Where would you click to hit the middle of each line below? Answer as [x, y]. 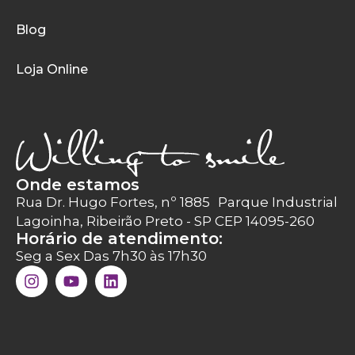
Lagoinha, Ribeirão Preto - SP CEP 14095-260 [165, 221]
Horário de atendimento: [119, 239]
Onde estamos [78, 185]
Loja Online [52, 69]
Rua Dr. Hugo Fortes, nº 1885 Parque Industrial [177, 202]
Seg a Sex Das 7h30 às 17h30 [111, 256]
